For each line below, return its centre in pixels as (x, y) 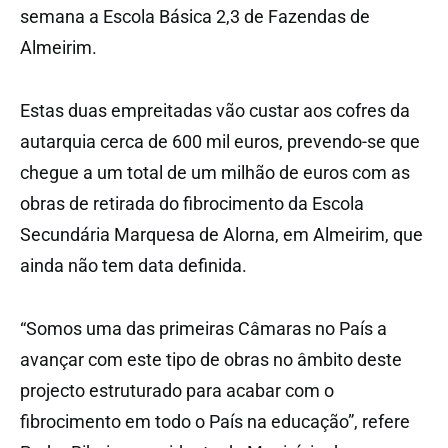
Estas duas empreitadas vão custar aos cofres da (215, 111)
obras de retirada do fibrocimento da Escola (192, 204)
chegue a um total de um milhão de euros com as (215, 173)
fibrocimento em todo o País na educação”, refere (215, 422)
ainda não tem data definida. (133, 266)
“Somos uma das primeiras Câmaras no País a (203, 329)
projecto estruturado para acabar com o (177, 391)
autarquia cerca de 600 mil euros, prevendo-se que (220, 142)
